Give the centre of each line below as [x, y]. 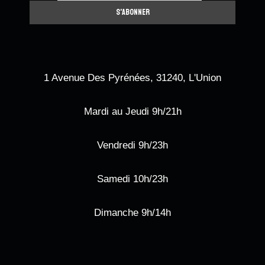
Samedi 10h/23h [132, 179]
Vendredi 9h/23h [132, 146]
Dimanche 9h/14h [132, 213]
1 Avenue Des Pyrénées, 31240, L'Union [132, 78]
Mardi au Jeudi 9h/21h [132, 112]
